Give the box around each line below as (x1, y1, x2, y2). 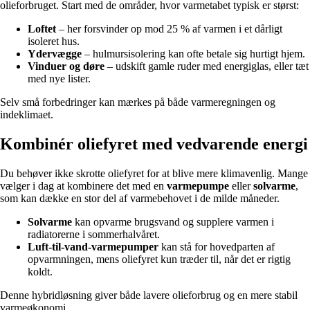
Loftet (28, 23, 56, 35)
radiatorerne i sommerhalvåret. (28, 228, 160, 241)
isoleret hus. (28, 35, 80, 48)
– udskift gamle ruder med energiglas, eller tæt (104, 60, 309, 73)
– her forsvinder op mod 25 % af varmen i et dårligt (56, 23, 282, 35)
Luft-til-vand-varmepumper (28, 241, 158, 253)
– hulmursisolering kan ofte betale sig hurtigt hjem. (82, 48, 305, 60)
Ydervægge (28, 48, 82, 60)
